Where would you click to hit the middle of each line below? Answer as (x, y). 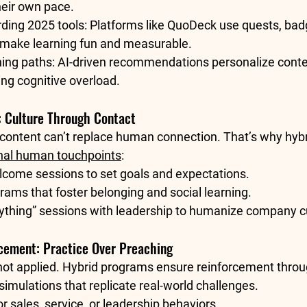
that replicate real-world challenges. (160, 286)
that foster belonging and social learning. (140, 193)
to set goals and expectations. (167, 174)
